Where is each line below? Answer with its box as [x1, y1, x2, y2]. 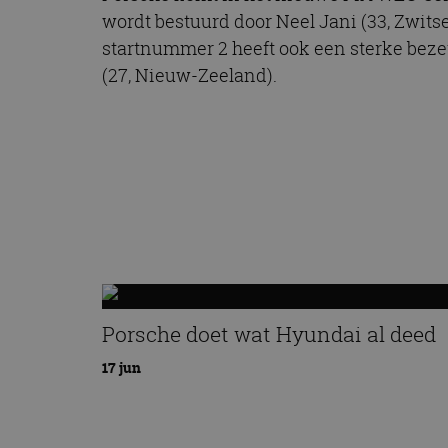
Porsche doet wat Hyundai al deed [102, 319, 436, 348]
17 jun [102, 358, 141, 378]
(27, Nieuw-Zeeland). [102, 63, 277, 88]
